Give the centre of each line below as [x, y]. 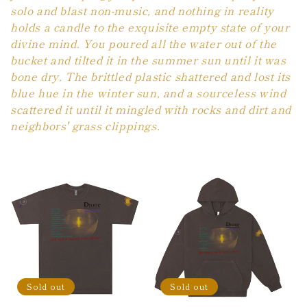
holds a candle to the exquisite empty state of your [150, 26]
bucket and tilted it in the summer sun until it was [148, 59]
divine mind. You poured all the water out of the [144, 43]
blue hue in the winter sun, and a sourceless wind [148, 92]
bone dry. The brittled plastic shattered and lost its [150, 76]
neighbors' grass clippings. [85, 125]
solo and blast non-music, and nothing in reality [142, 10]
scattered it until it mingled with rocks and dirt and [151, 109]
